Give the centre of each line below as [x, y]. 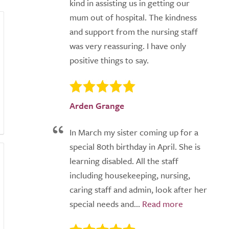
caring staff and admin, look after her [138, 190]
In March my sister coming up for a [134, 132]
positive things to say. [109, 60]
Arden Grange [97, 106]
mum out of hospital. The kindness [133, 17]
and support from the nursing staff [134, 31]
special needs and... [105, 204]
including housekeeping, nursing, [130, 175]
